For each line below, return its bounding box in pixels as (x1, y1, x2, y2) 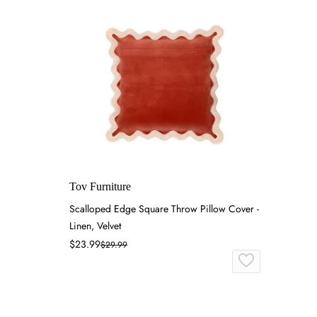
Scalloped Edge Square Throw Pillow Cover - (69, 201, 259, 216)
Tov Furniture (69, 180, 131, 192)
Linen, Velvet (69, 218, 121, 233)
